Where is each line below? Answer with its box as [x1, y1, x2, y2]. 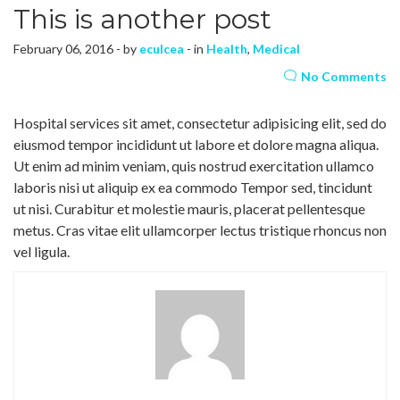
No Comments [301, 69, 387, 85]
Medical [253, 41, 300, 57]
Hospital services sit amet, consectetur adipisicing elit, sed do [13, 114, 387, 132]
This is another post [13, 3, 271, 37]
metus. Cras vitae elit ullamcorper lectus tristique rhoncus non [13, 221, 387, 239]
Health [206, 41, 247, 57]
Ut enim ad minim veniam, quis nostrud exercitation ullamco [13, 157, 374, 175]
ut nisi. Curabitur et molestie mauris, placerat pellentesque [13, 200, 365, 218]
